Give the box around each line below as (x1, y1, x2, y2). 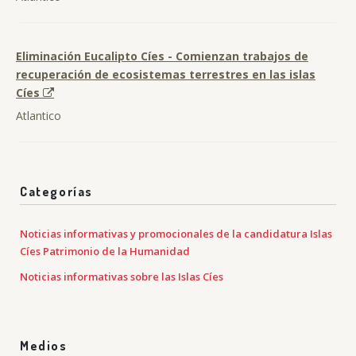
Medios (20, 338, 68, 354)
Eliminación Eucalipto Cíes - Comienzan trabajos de (16, 48, 308, 64)
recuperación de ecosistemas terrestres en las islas (16, 67, 315, 82)
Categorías (20, 184, 93, 199)
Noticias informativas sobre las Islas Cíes (20, 269, 223, 284)
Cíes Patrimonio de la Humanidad (20, 244, 190, 258)
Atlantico (16, 108, 61, 123)
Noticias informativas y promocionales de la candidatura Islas (20, 226, 332, 241)
